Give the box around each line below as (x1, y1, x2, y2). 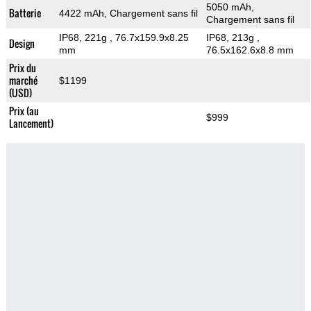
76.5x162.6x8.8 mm (205, 44, 294, 56)
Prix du (8, 60, 36, 76)
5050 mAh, (205, 1, 254, 13)
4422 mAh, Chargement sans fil (58, 8, 198, 19)
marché (8, 73, 37, 88)
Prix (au (8, 103, 39, 119)
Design (8, 36, 35, 51)
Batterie (8, 6, 41, 21)
